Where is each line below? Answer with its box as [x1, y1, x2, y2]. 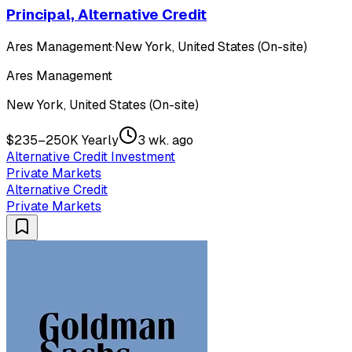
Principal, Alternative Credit [6, 4, 207, 24]
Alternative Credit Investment [6, 148, 175, 166]
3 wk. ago [137, 132, 193, 149]
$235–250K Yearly [6, 132, 119, 149]
